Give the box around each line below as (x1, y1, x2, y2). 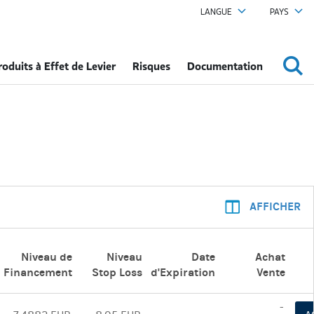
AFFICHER (247, 200, 301, 213)
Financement (4, 266, 72, 279)
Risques (132, 58, 171, 74)
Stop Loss (92, 266, 142, 279)
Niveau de (21, 250, 72, 264)
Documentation (187, 58, 264, 74)
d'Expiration (151, 266, 215, 279)
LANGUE (200, 6, 232, 18)
